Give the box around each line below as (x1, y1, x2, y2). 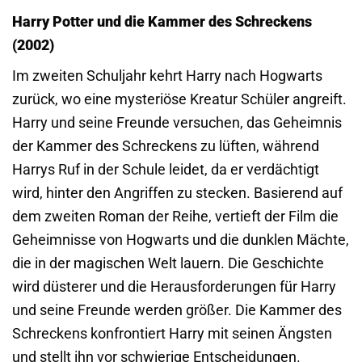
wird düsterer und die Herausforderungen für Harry (12, 277, 336, 295)
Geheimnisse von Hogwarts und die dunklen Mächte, (12, 230, 349, 248)
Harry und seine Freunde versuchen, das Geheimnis (12, 113, 342, 131)
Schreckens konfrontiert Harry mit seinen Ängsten (12, 324, 332, 342)
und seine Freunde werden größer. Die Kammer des (12, 301, 342, 318)
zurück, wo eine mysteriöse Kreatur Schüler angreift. (12, 90, 347, 107)
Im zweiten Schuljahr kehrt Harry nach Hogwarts (12, 66, 322, 84)
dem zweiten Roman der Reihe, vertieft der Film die (12, 207, 339, 225)
